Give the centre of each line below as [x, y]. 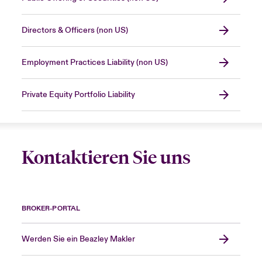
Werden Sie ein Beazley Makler [78, 239]
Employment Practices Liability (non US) [94, 63]
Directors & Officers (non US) [75, 31]
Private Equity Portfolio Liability [78, 95]
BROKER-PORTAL [51, 209]
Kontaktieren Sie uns [106, 158]
